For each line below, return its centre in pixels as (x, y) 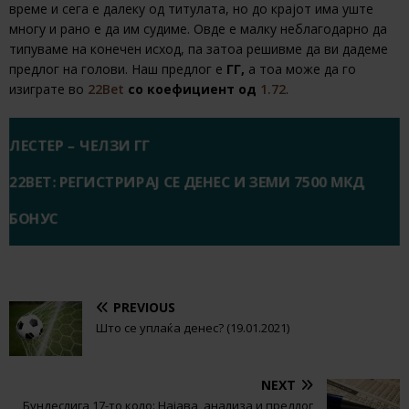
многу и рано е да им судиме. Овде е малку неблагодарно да (198, 29)
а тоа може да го (302, 69)
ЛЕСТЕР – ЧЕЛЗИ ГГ (80, 146)
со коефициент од (192, 89)
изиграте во (48, 89)
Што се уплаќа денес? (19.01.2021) (193, 328)
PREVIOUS (144, 308)
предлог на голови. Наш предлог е (118, 69)
